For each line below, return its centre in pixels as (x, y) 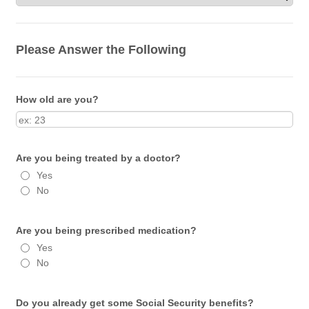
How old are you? (58, 99)
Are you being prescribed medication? (107, 230)
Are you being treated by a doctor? (99, 158)
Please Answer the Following (101, 50)
